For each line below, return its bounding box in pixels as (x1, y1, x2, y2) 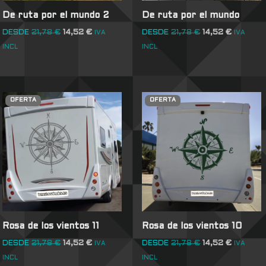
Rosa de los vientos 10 (142, 222, 242, 230)
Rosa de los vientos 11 (2, 222, 100, 230)
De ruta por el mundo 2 (2, 11, 110, 20)
